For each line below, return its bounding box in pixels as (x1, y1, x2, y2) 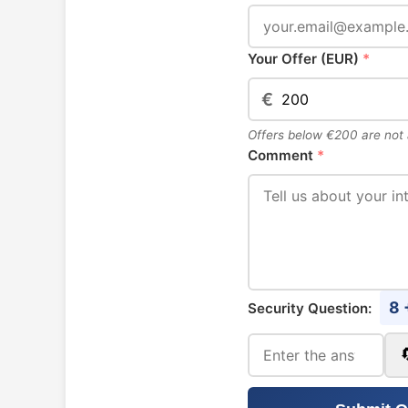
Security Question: (248, 300, 375, 317)
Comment (248, 147, 317, 164)
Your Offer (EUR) (248, 50, 362, 67)
